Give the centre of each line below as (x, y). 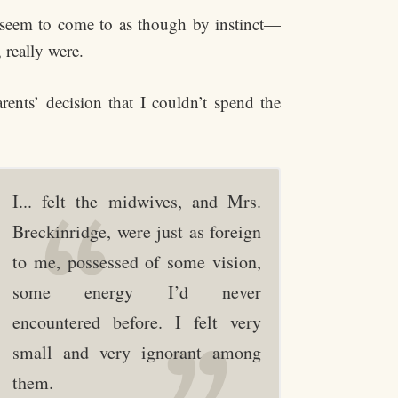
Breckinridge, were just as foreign (137, 231)
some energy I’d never (137, 292)
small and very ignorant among (137, 352)
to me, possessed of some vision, (137, 262)
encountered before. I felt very (137, 322)
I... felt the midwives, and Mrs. (137, 201)
